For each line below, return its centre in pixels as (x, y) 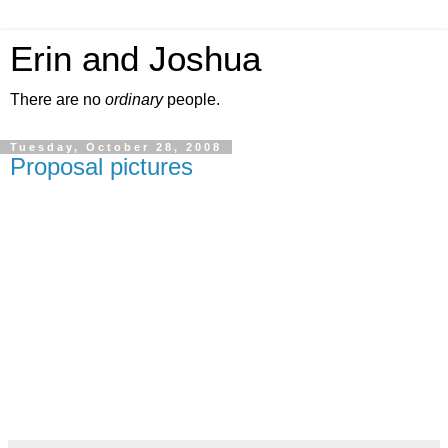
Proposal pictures (101, 166)
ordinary (134, 99)
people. (191, 99)
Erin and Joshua (135, 59)
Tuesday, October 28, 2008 (116, 147)
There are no (57, 99)
